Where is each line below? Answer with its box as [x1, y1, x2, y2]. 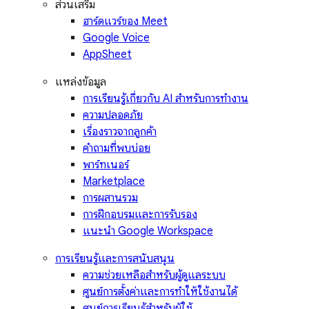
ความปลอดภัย [83, 108, 143, 123]
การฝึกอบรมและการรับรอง [83, 208, 197, 222]
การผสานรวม [83, 191, 138, 206]
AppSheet [83, 48, 132, 62]
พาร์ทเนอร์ [83, 158, 129, 172]
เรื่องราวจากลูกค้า [83, 125, 157, 139]
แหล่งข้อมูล [55, 75, 106, 90]
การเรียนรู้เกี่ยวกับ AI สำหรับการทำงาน [83, 92, 248, 106]
